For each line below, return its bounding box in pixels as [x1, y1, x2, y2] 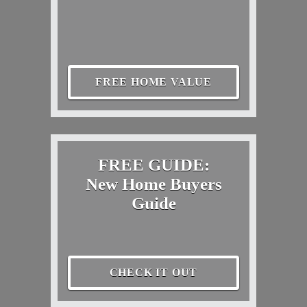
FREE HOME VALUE [95, 75, 212, 88]
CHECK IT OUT [109, 266, 198, 278]
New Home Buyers [85, 175, 222, 194]
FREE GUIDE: [97, 156, 210, 175]
